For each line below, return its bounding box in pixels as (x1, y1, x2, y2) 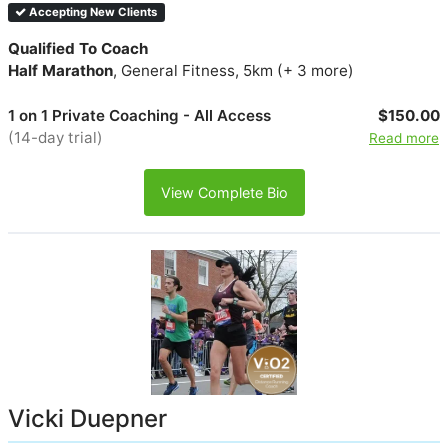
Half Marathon (8, 61, 113, 81)
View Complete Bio (160, 183, 288, 201)
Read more (368, 129, 439, 146)
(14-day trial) (8, 127, 103, 147)
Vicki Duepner (8, 404, 167, 434)
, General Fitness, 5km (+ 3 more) (113, 61, 354, 81)
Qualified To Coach (8, 39, 148, 59)
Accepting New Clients (26, 5, 158, 20)
